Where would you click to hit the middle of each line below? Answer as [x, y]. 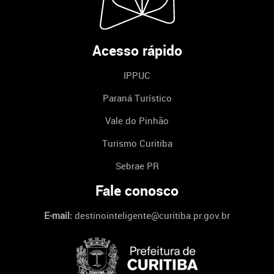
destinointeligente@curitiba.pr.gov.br [152, 216]
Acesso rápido [137, 51]
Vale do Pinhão [137, 121]
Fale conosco [137, 191]
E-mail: [59, 216]
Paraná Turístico [137, 98]
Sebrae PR [137, 166]
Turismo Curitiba [137, 143]
